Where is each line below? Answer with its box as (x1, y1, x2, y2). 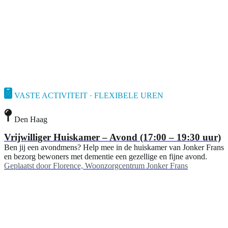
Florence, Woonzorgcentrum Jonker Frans (53, 161, 188, 170)
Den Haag (14, 115, 47, 124)
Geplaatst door (4, 161, 51, 170)
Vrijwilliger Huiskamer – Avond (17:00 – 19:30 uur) (4, 132, 221, 143)
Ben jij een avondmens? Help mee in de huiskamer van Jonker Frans (4, 143, 224, 152)
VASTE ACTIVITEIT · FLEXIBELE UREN (14, 91, 163, 100)
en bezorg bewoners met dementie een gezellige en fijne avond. (4, 152, 207, 161)
